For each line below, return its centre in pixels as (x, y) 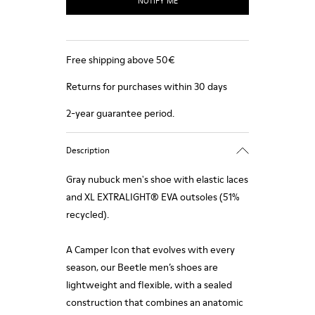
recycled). (88, 214)
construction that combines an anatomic (155, 302)
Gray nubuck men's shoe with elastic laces (157, 179)
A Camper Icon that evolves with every (150, 250)
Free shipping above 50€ (121, 60)
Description (88, 150)
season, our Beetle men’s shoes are (142, 267)
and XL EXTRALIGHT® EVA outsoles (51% (153, 197)
